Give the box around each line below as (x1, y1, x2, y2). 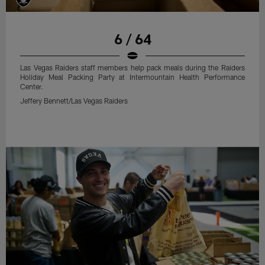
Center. (20, 82, 44, 91)
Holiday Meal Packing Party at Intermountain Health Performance (20, 73, 245, 82)
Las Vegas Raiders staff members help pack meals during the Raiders (20, 63, 245, 72)
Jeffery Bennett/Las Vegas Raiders (20, 96, 128, 105)
